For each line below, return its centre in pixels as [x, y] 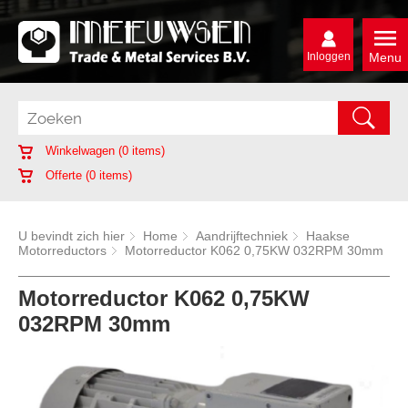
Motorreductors [62, 251]
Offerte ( [66, 175]
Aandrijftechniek [242, 236]
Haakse [328, 236]
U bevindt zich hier [71, 236]
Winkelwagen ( [82, 151]
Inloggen [328, 56]
